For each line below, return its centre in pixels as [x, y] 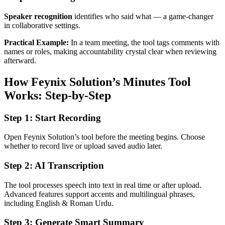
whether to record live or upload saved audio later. [83, 146]
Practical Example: [36, 42]
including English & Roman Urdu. [59, 203]
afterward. [20, 60]
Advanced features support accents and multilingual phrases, [99, 194]
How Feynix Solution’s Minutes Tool [97, 82]
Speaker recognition [38, 16]
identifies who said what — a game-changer [143, 16]
